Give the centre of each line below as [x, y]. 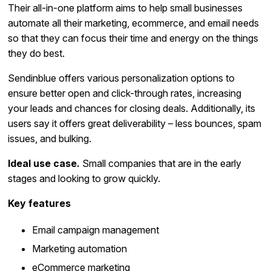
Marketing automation [80, 248]
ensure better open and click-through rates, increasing [125, 93]
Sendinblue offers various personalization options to [122, 78]
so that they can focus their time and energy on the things [133, 38]
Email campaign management [96, 230]
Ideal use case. [44, 163]
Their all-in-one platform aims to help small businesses [126, 8]
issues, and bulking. [50, 138]
